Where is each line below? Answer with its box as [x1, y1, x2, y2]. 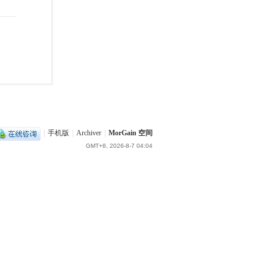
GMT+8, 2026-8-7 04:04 [86, 142, 153, 149]
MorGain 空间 [108, 129, 153, 138]
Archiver [76, 129, 101, 138]
